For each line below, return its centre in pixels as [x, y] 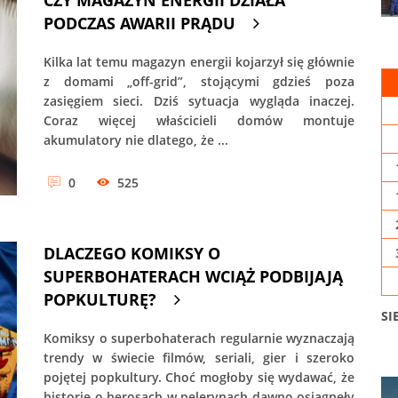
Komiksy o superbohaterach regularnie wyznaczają [199, 338]
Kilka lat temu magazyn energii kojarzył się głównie [199, 61]
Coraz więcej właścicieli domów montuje [199, 120]
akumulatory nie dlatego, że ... [136, 139]
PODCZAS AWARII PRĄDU [139, 23]
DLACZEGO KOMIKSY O [132, 253]
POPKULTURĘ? [100, 299]
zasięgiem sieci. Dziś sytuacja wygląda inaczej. [199, 100]
